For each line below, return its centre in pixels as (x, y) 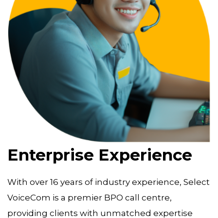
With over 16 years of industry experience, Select (109, 182)
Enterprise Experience (100, 155)
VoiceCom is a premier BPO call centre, (90, 197)
